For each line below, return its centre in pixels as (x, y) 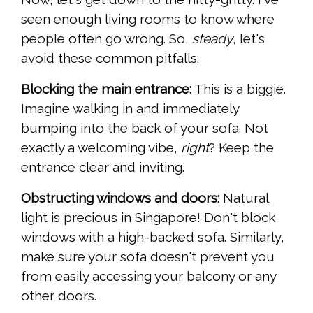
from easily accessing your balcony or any (148, 276)
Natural (244, 198)
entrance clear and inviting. (103, 167)
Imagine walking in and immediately (130, 109)
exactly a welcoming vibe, (101, 148)
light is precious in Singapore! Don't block (148, 218)
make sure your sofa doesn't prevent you (148, 257)
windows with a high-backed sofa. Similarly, (153, 237)
